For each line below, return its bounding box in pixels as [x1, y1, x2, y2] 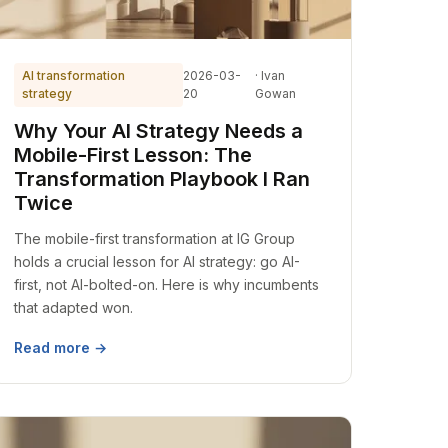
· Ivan [254, 68, 285, 83]
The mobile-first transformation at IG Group [14, 230, 296, 247]
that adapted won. [14, 299, 134, 316]
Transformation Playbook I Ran [14, 167, 311, 191]
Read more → [14, 339, 108, 356]
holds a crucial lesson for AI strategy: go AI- [14, 253, 301, 270]
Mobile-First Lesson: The [14, 143, 253, 167]
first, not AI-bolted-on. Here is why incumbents [14, 276, 320, 293]
